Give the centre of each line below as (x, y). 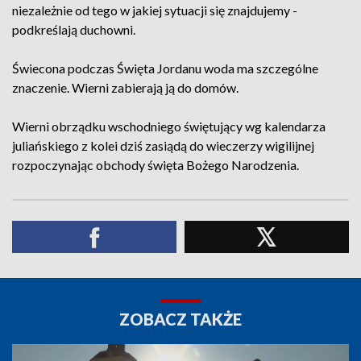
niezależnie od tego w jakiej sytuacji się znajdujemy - (155, 10)
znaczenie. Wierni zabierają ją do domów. (125, 87)
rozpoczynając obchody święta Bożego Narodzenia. (156, 165)
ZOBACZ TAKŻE (180, 319)
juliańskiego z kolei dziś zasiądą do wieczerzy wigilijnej (163, 145)
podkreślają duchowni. (74, 29)
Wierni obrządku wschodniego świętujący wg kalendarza (169, 126)
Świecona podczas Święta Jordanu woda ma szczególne (165, 68)
